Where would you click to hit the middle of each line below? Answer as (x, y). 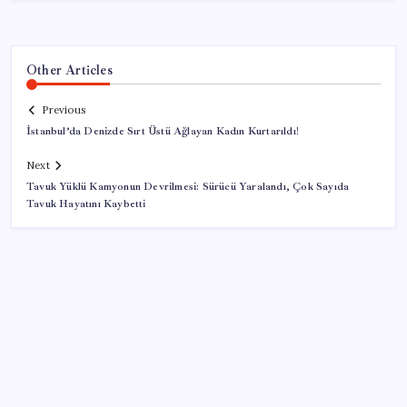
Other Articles (69, 69)
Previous (64, 110)
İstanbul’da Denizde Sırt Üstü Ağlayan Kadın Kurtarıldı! (163, 132)
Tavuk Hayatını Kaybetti (86, 204)
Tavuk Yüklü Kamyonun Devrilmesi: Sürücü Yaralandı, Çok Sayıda (188, 187)
